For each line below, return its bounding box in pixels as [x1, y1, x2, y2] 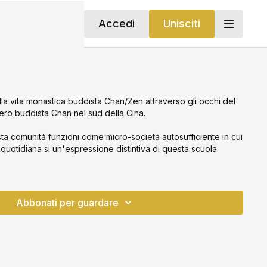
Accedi [98, 17, 135, 30]
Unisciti [163, 17, 200, 30]
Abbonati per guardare [16, 197, 119, 209]
